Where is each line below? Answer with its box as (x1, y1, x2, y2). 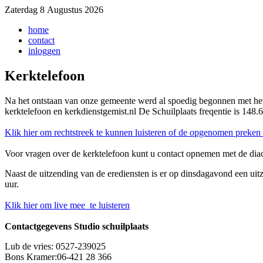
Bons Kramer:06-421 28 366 (5, 251, 114, 262)
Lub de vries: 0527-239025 (5, 241, 106, 251)
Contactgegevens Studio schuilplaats (5, 221, 149, 231)
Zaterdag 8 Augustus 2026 (5, 5, 103, 15)
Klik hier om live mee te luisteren (5, 200, 130, 210)
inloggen (28, 46, 60, 56)
